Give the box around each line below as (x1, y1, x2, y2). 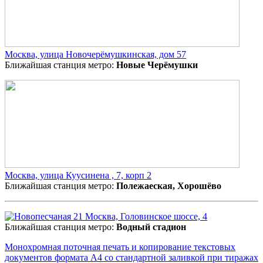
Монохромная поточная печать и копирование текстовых (5, 242, 235, 252)
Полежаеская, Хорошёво (116, 181, 221, 191)
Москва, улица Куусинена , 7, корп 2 (5, 170, 151, 181)
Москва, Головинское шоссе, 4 (83, 211, 207, 222)
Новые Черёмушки (116, 60, 198, 70)
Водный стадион (116, 222, 186, 232)
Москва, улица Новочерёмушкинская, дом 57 (5, 49, 186, 60)
